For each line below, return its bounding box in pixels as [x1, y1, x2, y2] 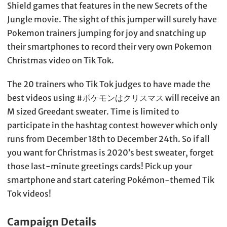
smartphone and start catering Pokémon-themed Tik [7, 175, 214, 185]
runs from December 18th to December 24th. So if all [7, 134, 210, 144]
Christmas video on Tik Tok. [7, 55, 114, 66]
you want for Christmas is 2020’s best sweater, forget [7, 147, 214, 158]
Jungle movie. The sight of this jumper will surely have [7, 14, 217, 25]
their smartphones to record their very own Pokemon [7, 42, 212, 52]
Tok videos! [7, 188, 51, 199]
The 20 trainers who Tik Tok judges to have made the [7, 79, 210, 90]
